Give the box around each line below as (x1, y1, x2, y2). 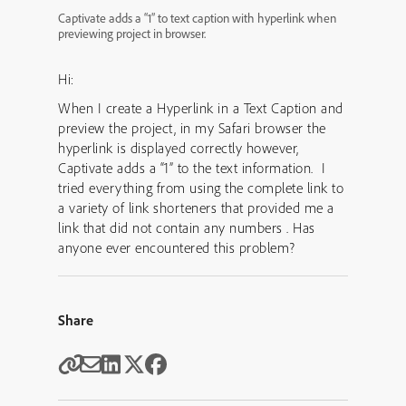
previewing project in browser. (58, 25, 206, 42)
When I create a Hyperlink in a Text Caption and (58, 99, 343, 117)
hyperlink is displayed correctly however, (58, 139, 299, 157)
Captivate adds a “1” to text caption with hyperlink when (58, 10, 336, 26)
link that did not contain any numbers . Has (58, 218, 315, 237)
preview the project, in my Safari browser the (58, 119, 326, 137)
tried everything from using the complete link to (58, 179, 343, 197)
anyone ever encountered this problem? (58, 238, 295, 256)
